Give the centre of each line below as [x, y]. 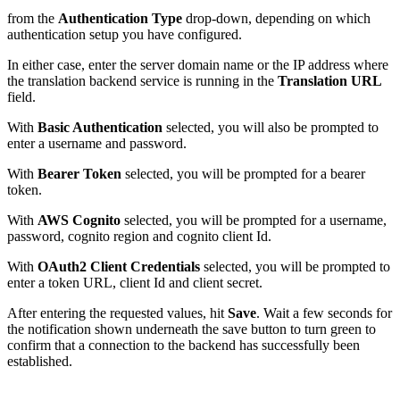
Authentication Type [120, 18]
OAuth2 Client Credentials [119, 266]
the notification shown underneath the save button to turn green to [192, 329]
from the [33, 18]
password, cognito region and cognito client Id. [139, 236]
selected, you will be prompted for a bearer [243, 173]
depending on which [313, 18]
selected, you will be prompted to [295, 266]
